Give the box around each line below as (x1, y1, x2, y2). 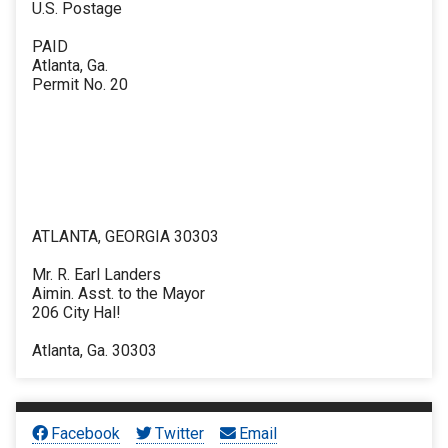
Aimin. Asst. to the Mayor (32, 284, 205, 304)
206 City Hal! (32, 303, 120, 323)
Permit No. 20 (32, 75, 128, 95)
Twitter (155, 423, 205, 443)
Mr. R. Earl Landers (32, 265, 161, 285)
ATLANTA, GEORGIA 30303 (32, 227, 219, 247)
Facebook (51, 423, 121, 443)
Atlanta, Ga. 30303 (32, 341, 157, 361)
